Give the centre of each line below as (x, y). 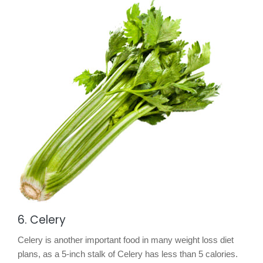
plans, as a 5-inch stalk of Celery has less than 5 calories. (128, 254)
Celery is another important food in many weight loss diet (126, 240)
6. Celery (42, 220)
